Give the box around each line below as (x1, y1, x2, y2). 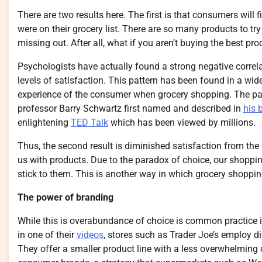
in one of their (18, 229, 77, 240)
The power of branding (18, 191, 113, 203)
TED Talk (71, 116, 108, 128)
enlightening (18, 116, 71, 128)
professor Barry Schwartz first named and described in (18, 102, 243, 114)
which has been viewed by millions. (108, 116, 256, 128)
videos (77, 229, 104, 240)
